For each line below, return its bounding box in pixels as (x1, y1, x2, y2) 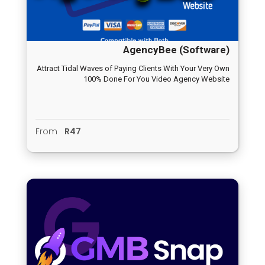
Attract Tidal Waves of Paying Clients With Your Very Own (37, 64, 230, 73)
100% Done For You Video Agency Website (83, 75, 230, 84)
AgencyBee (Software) (123, 44, 230, 56)
